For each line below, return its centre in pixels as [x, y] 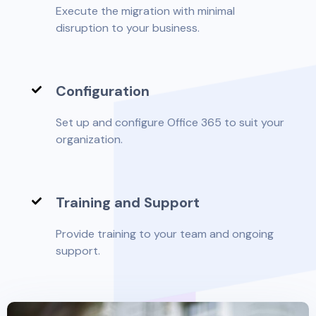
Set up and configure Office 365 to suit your [170, 122]
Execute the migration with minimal [145, 11]
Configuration [103, 91]
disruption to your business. [128, 28]
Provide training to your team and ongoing [165, 233]
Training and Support [128, 202]
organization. [89, 139]
